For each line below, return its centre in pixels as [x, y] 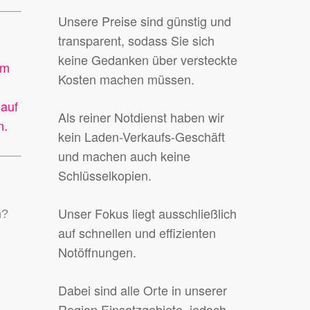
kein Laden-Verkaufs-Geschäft [142, 137]
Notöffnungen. [98, 252]
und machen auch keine [125, 156]
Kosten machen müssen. [127, 79]
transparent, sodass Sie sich [137, 40]
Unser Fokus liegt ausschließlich [148, 213]
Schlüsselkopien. [105, 175]
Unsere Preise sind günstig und [145, 21]
